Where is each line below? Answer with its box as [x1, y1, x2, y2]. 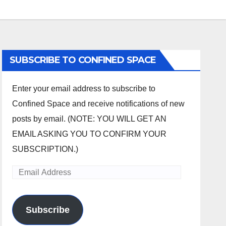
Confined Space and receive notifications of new [12, 99, 185, 108]
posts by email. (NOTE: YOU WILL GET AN [12, 115, 167, 123]
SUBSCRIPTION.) [12, 145, 79, 153]
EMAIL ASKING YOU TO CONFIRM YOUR [12, 130, 167, 138]
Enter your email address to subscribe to [12, 84, 156, 93]
